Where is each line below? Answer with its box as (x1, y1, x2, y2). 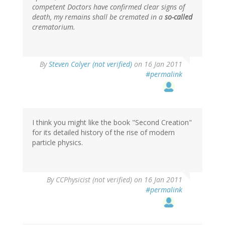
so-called (165, 12, 192, 22)
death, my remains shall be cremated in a (32, 12, 165, 22)
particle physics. (32, 138, 83, 148)
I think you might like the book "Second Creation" (32, 118, 192, 128)
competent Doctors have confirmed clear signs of (32, 2, 185, 12)
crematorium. (32, 22, 75, 32)
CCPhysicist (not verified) (56, 175, 132, 185)
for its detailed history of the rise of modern (32, 128, 175, 138)
